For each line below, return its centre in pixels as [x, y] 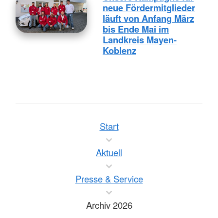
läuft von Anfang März [148, 18]
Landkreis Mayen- [139, 39]
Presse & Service [109, 178]
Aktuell [109, 152]
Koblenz [119, 50]
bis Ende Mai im [136, 29]
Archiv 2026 [109, 205]
